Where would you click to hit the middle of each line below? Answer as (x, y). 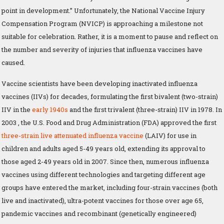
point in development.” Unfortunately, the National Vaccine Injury (103, 10)
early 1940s (50, 109)
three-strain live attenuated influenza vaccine (72, 135)
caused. (13, 62)
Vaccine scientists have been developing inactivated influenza (99, 83)
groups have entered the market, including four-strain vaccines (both (109, 187)
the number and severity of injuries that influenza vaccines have (102, 49)
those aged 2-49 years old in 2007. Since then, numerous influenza (105, 161)
